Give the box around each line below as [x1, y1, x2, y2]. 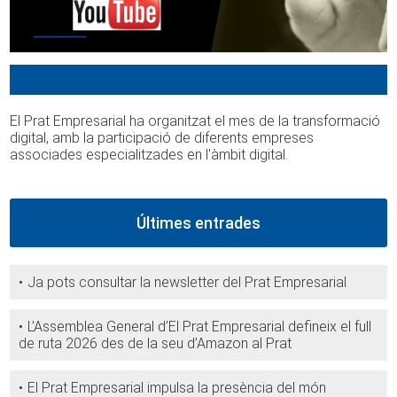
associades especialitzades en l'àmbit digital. [10, 146, 292, 164]
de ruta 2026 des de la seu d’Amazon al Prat [19, 335, 292, 353]
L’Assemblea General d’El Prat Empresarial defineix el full [27, 318, 372, 336]
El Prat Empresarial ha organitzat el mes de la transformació [10, 113, 381, 130]
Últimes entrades [136, 214, 261, 233]
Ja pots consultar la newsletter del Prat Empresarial [27, 274, 347, 292]
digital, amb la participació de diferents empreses [10, 129, 315, 147]
